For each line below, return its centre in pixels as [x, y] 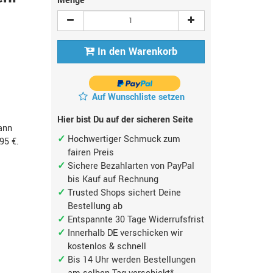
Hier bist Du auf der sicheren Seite [125, 120]
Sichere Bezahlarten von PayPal [131, 166]
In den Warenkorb [138, 51]
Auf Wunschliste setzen [139, 97]
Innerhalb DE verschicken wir [126, 233]
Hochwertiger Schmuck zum [124, 139]
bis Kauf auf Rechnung [113, 179]
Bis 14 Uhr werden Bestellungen [132, 260]
